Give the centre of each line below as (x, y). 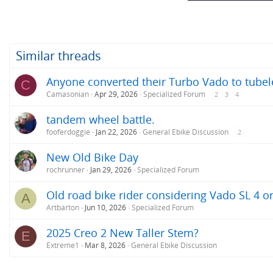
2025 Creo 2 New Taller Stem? (122, 232)
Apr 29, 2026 (116, 94)
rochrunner (66, 169)
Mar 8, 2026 (105, 245)
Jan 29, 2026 (111, 169)
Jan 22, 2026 (116, 132)
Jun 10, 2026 (105, 207)
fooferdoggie (68, 132)
